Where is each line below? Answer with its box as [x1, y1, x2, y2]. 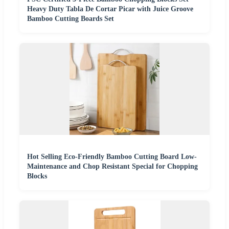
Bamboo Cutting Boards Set [27, 15, 114, 23]
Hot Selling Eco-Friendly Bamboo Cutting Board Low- [27, 153, 197, 161]
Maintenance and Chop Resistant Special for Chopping [27, 163, 198, 171]
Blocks [27, 172, 47, 180]
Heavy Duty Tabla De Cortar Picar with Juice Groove [27, 5, 193, 13]
